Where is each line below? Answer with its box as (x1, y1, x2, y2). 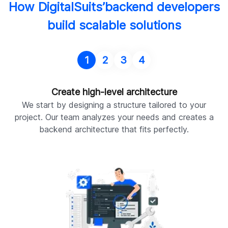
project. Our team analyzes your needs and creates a (14, 112, 214, 123)
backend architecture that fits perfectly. (39, 124, 189, 135)
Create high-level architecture (51, 87, 177, 98)
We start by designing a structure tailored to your (22, 100, 206, 110)
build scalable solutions (47, 18, 181, 33)
